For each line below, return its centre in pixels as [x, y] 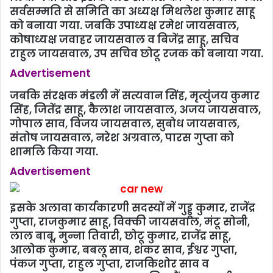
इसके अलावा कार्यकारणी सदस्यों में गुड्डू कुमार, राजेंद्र [133, 208]
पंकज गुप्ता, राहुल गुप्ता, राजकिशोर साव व [109, 264]
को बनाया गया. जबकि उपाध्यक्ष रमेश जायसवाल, [124, 26]
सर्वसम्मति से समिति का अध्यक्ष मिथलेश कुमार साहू [133, 12]
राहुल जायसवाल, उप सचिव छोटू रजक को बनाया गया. [136, 54]
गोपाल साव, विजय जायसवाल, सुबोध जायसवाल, [125, 124]
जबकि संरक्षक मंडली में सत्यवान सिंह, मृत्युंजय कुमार [135, 96]
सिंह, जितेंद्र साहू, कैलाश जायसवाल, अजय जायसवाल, [135, 110]
